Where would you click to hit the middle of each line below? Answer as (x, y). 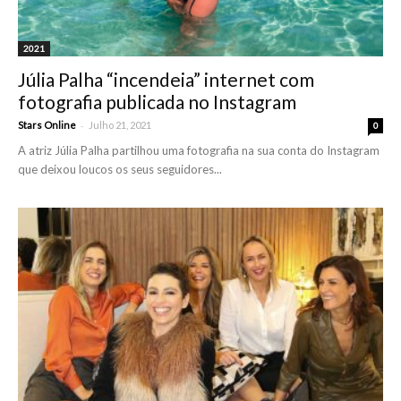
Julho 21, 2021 (120, 124)
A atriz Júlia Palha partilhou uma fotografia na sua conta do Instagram (199, 150)
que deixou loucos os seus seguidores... (120, 169)
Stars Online (47, 124)
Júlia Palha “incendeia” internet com (166, 79)
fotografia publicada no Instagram (157, 101)
